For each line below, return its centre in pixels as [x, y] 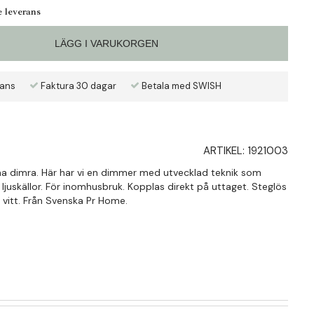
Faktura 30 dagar [78, 86]
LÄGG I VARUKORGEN [106, 44]
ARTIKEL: [225, 151]
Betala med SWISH [181, 86]
